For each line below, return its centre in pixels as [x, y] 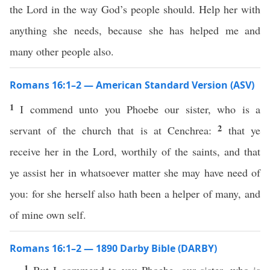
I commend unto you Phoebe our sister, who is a [140, 109]
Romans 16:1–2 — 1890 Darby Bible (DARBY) [113, 248]
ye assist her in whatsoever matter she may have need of [135, 172]
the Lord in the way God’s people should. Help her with [135, 9]
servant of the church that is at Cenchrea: [114, 130]
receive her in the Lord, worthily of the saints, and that [135, 151]
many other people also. [62, 51]
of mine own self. [48, 215]
